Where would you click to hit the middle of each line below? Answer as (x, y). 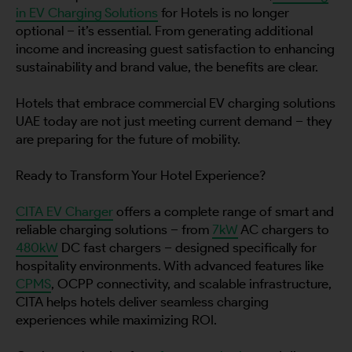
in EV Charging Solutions (87, 13)
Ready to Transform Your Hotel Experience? (141, 176)
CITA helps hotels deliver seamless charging (142, 302)
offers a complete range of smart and (224, 212)
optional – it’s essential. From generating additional (164, 31)
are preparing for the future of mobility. (128, 139)
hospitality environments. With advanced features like (170, 266)
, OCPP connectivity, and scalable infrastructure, (191, 284)
